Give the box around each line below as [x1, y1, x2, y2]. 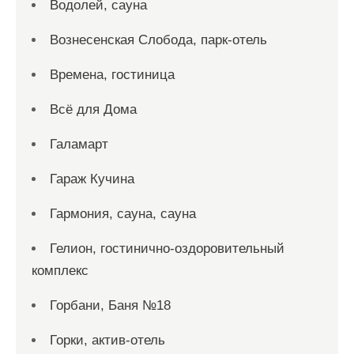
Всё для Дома [50, 102, 137, 117]
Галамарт [50, 137, 108, 152]
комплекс [32, 263, 88, 278]
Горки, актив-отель [50, 333, 165, 348]
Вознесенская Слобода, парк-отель [50, 32, 267, 47]
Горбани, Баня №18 [50, 298, 171, 313]
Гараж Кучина [50, 171, 134, 186]
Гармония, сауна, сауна [50, 206, 196, 221]
